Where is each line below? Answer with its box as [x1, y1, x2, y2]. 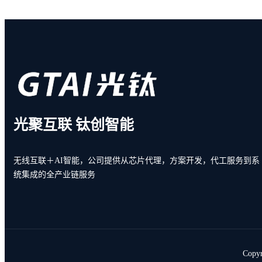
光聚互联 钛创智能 [13, 116, 134, 133]
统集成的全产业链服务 [13, 170, 95, 179]
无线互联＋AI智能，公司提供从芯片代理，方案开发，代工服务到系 [13, 156, 260, 165]
